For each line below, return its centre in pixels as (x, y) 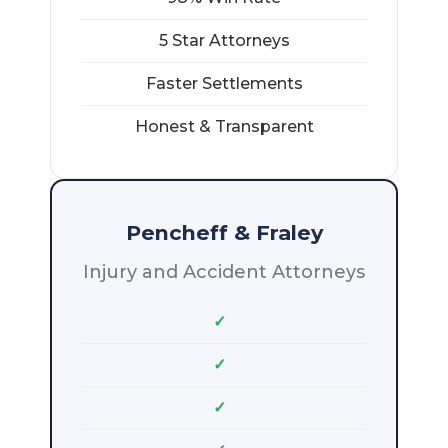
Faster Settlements (224, 83)
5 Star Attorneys (224, 40)
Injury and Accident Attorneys (224, 272)
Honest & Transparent (224, 126)
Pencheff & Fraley (224, 232)
